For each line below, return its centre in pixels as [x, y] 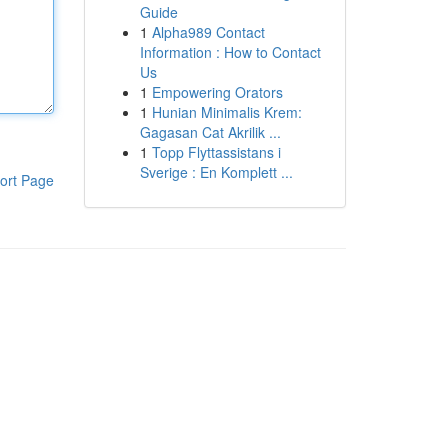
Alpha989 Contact [208, 32]
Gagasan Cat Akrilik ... [210, 132]
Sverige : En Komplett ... [216, 172]
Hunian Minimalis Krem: [226, 112]
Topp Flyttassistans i [216, 152]
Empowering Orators [217, 92]
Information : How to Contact [230, 52]
